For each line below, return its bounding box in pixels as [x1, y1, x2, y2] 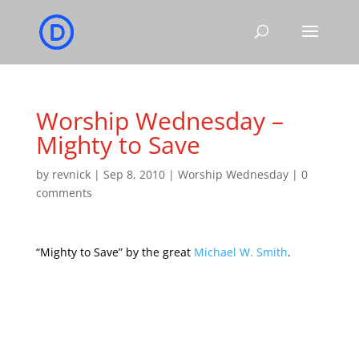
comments [35, 185, 92, 200]
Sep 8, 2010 [103, 167, 165, 182]
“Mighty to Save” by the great [35, 244, 194, 260]
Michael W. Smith [193, 244, 288, 260]
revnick [51, 167, 91, 182]
